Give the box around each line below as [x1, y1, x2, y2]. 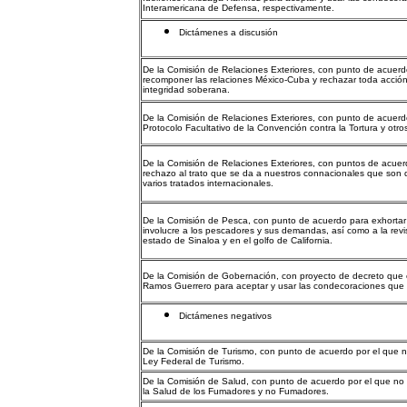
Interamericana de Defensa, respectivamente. [143, 3, 334, 13]
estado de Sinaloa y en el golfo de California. [143, 235, 333, 245]
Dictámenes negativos [179, 311, 272, 321]
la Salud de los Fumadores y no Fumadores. [143, 386, 329, 396]
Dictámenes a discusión [179, 27, 278, 37]
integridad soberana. [143, 84, 230, 94]
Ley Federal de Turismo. [143, 356, 244, 366]
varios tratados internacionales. [143, 178, 273, 188]
